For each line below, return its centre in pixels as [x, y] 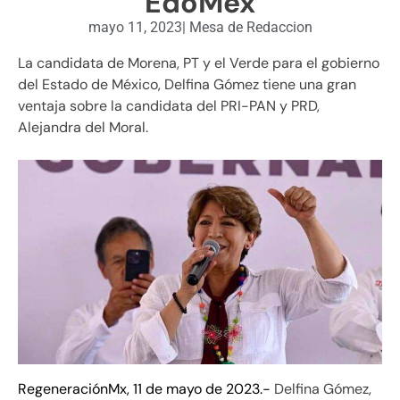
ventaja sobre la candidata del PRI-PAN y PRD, [169, 105]
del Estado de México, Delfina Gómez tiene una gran [187, 84]
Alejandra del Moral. [83, 127]
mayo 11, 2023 [135, 27]
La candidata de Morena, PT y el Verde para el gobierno [199, 62]
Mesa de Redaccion [249, 27]
